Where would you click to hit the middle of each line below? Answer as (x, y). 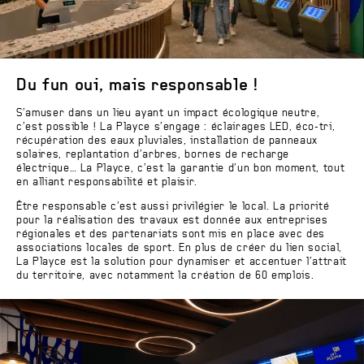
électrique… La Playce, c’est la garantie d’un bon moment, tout (181, 169)
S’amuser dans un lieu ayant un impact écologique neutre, (168, 114)
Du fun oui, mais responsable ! (137, 86)
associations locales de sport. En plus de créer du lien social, (179, 249)
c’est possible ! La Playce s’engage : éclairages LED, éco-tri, (176, 128)
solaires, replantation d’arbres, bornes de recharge (153, 155)
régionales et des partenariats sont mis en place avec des (171, 235)
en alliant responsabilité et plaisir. (107, 183)
